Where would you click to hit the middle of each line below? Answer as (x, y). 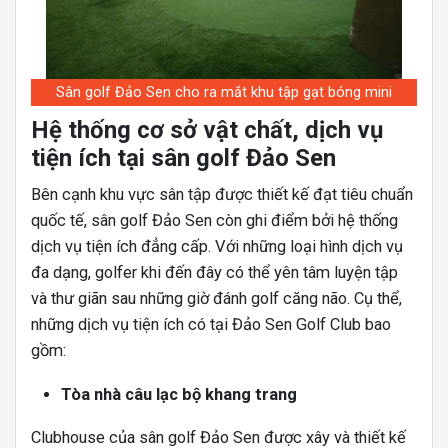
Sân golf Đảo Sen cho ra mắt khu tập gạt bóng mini (224, 93)
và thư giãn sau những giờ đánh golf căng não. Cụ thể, (216, 299)
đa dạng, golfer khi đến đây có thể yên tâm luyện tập (214, 273)
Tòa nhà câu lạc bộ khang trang (179, 395)
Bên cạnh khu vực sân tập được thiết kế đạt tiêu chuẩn (222, 195)
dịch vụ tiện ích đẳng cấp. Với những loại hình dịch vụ (217, 247)
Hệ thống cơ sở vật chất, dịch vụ (207, 130)
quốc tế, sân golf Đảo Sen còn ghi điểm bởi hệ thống (214, 221)
